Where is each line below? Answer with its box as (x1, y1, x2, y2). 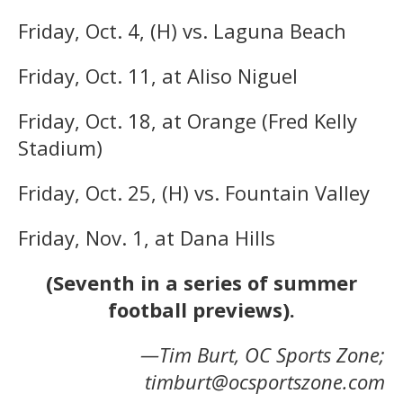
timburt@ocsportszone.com (145, 367, 385, 395)
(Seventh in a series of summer (46, 268, 357, 296)
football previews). (108, 295, 295, 323)
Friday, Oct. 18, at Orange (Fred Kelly (18, 106, 357, 134)
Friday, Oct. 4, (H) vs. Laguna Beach (18, 16, 346, 44)
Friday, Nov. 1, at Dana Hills (18, 223, 275, 251)
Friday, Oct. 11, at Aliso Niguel (18, 61, 298, 89)
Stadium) (18, 133, 103, 161)
